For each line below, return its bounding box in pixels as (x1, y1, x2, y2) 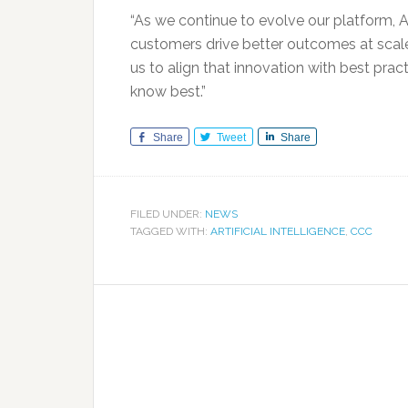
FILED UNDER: (130, 208, 205, 220)
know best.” (130, 83, 206, 100)
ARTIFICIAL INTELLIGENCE (210, 225, 345, 238)
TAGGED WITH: (130, 225, 210, 238)
